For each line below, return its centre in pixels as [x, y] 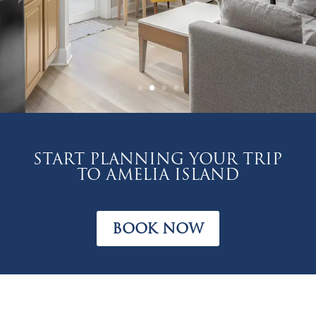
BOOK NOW [158, 228]
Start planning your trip [158, 159]
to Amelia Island [158, 174]
